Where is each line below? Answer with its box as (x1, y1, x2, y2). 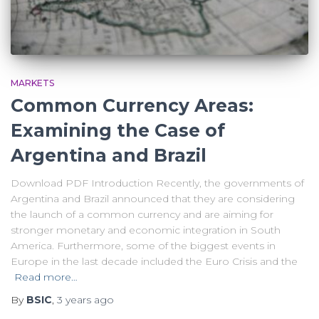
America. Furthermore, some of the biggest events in (11, 239, 276, 252)
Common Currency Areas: (11, 94, 253, 116)
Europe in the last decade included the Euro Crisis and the (11, 254, 298, 268)
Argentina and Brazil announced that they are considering (11, 192, 295, 205)
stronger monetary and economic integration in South (11, 223, 281, 236)
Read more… (14, 270, 78, 283)
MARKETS (11, 77, 54, 88)
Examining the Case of (11, 119, 225, 141)
